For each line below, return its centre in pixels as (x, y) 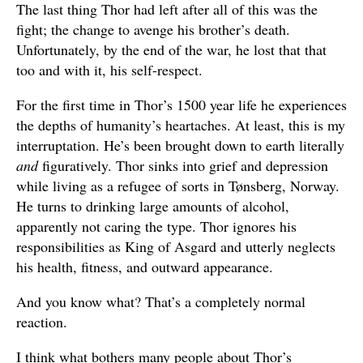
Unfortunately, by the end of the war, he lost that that (171, 49)
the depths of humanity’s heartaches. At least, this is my (181, 124)
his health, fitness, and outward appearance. (145, 266)
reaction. (42, 321)
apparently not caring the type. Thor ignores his (156, 226)
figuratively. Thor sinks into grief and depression (185, 165)
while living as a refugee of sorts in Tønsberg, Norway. (178, 185)
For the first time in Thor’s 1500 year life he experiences (181, 104)
